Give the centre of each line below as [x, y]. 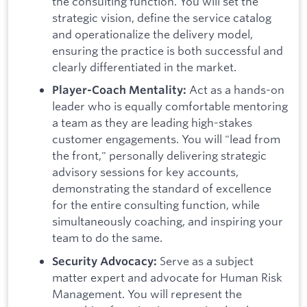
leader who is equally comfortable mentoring [170, 106]
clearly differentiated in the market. [144, 66]
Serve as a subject [205, 260]
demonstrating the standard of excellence [162, 188]
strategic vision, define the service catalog [162, 17]
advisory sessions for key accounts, [145, 172]
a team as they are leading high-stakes [152, 123]
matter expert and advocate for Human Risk [167, 277]
